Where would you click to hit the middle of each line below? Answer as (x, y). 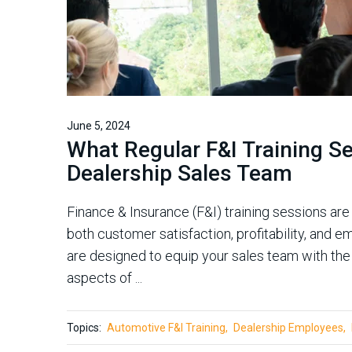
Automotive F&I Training (166, 328)
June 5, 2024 (99, 126)
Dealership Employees (288, 328)
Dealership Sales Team (180, 173)
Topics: (84, 328)
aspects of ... (104, 278)
